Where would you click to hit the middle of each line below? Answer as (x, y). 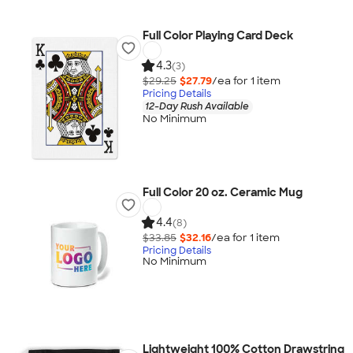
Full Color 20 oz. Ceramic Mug (222, 192)
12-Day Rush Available (197, 106)
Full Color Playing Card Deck (217, 35)
